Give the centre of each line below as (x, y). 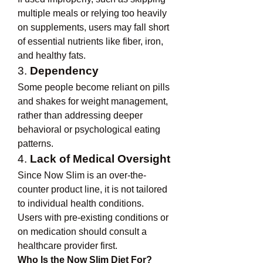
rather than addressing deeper (80, 115)
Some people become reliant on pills (94, 87)
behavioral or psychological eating (89, 129)
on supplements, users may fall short (93, 27)
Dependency (64, 71)
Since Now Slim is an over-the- (82, 175)
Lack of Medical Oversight (100, 159)
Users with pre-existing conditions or (93, 218)
